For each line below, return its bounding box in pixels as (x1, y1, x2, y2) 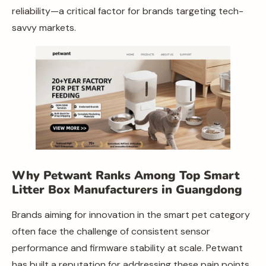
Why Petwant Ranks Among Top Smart (12, 167, 240, 183)
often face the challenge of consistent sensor (12, 224, 210, 237)
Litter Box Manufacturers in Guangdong (12, 181, 242, 198)
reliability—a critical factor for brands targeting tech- (12, 4, 243, 17)
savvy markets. (12, 21, 76, 34)
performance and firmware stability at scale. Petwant (12, 241, 243, 254)
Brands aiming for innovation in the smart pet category (12, 208, 250, 221)
